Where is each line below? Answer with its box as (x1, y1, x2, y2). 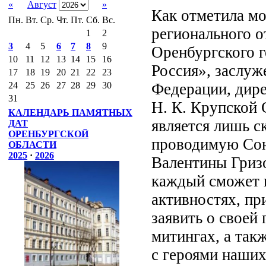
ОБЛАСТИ (8, 140, 56, 150)
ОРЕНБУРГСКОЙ (8, 129, 88, 139)
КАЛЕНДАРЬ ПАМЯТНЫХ (8, 107, 132, 118)
